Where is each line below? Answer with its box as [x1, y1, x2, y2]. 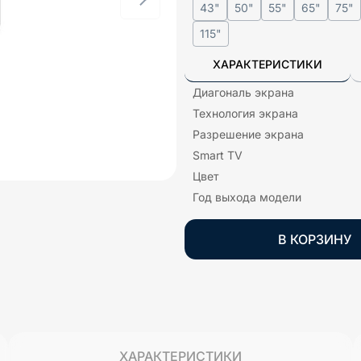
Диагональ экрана [193, 85, 294, 99]
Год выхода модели [193, 190, 301, 204]
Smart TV [193, 148, 243, 162]
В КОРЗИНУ [278, 230, 352, 247]
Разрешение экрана [193, 127, 304, 141]
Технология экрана [193, 106, 298, 120]
